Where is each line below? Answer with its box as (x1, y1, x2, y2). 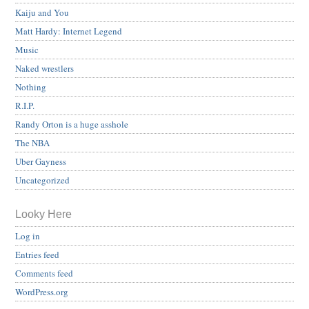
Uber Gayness (15, 154, 66, 168)
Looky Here (15, 208, 72, 220)
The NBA (15, 136, 50, 149)
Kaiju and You (15, 6, 69, 19)
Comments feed (15, 266, 73, 279)
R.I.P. (15, 99, 34, 112)
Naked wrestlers (15, 61, 74, 74)
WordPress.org (15, 285, 68, 298)
